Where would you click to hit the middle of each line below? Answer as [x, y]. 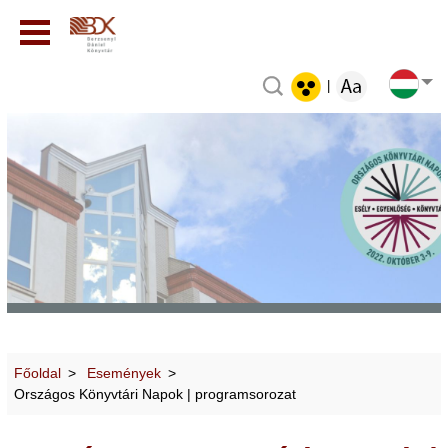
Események [124, 373]
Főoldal [37, 373]
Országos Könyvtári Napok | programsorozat [155, 394]
